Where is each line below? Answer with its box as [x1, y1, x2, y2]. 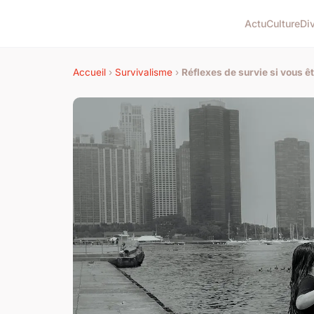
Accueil [73, 67, 106, 78]
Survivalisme [115, 67, 172, 78]
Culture [266, 18, 301, 30]
